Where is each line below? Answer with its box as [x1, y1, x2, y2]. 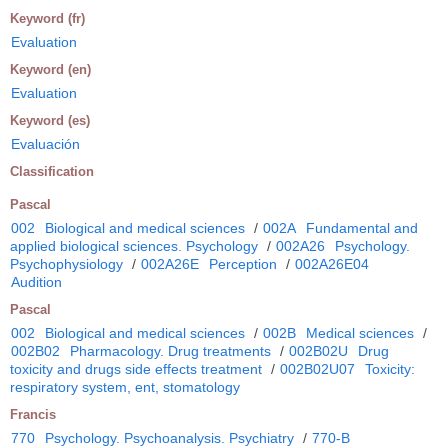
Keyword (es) [10, 112, 90, 128]
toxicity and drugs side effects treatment [10, 360, 262, 377]
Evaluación [11, 135, 80, 152]
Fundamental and [306, 219, 418, 236]
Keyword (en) [10, 61, 91, 77]
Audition [11, 273, 62, 290]
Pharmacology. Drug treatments [70, 342, 271, 359]
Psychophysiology [10, 255, 123, 272]
